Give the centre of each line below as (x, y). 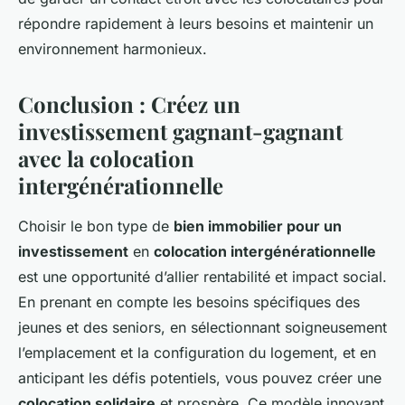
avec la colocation (106, 159)
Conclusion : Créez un (129, 104)
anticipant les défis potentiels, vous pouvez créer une (200, 378)
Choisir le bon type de (96, 226)
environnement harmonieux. (113, 49)
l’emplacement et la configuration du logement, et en (197, 353)
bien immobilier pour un (258, 226)
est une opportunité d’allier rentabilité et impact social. (202, 277)
